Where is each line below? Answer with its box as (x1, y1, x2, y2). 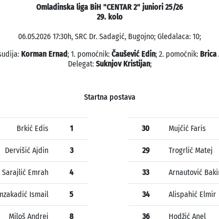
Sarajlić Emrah (2, 168, 48, 177)
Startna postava (84, 92, 135, 102)
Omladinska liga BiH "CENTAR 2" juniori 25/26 (36, 2, 183, 12)
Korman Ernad (21, 49, 67, 59)
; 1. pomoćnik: (67, 49, 111, 59)
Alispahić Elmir (169, 190, 216, 199)
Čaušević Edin (111, 49, 155, 59)
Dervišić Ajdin (5, 146, 48, 155)
